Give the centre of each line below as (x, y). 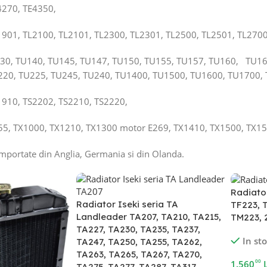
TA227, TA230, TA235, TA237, (139, 229)
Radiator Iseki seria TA (128, 204)
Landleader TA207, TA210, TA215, (149, 217)
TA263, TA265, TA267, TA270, (139, 254)
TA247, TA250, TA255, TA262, (139, 242)
